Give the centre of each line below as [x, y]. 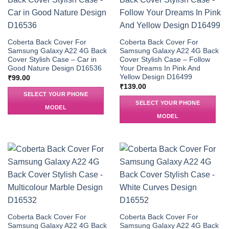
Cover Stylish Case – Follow [165, 60]
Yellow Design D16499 [156, 77]
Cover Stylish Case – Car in [52, 60]
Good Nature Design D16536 [54, 68]
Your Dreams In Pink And [160, 68]
